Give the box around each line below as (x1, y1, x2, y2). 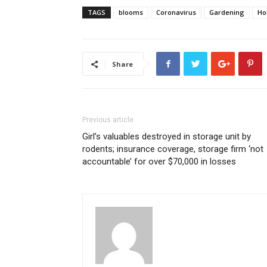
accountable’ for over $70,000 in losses (82, 156, 236, 167)
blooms (119, 8, 143, 17)
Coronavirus (156, 8, 196, 17)
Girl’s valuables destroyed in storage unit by (82, 131, 251, 142)
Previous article (82, 116, 133, 124)
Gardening (209, 8, 244, 17)
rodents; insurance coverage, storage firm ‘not (82, 144, 263, 154)
